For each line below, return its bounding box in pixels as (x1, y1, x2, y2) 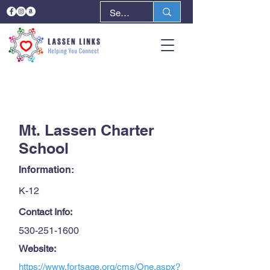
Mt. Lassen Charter (19, 121, 154, 139)
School (19, 139, 69, 157)
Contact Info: (19, 206, 72, 218)
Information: (19, 164, 74, 175)
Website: (19, 243, 56, 254)
